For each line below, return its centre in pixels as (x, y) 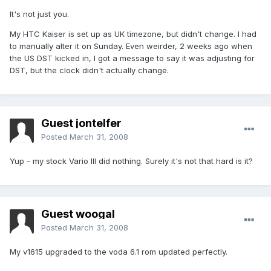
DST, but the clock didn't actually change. (89, 70)
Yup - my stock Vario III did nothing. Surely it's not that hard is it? (131, 161)
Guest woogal (78, 214)
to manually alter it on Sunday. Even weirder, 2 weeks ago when (131, 46)
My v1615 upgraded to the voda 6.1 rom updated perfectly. (119, 252)
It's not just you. (39, 14)
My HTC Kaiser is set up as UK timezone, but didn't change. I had (133, 34)
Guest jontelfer (81, 123)
